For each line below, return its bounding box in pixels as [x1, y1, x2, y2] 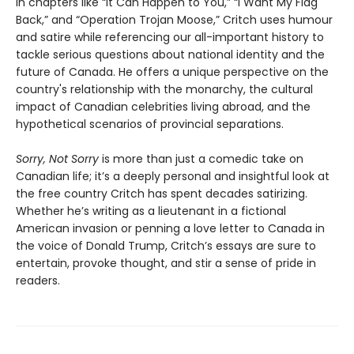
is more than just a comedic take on [99, 151, 303, 168]
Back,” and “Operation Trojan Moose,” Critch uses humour [16, 12, 333, 28]
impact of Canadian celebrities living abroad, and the [16, 99, 311, 115]
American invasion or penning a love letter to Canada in [16, 220, 325, 237]
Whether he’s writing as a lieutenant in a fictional [16, 203, 286, 220]
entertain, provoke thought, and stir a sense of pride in [16, 255, 316, 272]
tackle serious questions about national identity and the [16, 47, 325, 63]
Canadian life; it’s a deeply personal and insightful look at [16, 168, 330, 185]
